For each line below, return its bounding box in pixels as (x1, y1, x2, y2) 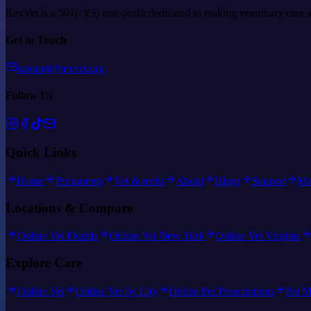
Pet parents (55, 175, 103, 187)
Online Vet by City (75, 285, 158, 297)
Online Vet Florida (17, 230, 98, 242)
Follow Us (6, 90, 53, 102)
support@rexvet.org (17, 62, 104, 75)
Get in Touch (6, 33, 67, 46)
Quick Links (6, 145, 76, 160)
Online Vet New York (109, 230, 204, 242)
